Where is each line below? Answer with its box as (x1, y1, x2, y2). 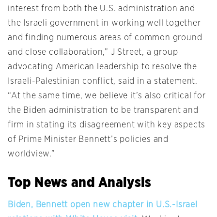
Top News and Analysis (8, 174, 152, 191)
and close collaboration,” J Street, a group (8, 48, 178, 57)
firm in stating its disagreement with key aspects (8, 121, 206, 130)
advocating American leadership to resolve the (8, 62, 197, 72)
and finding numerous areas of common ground (8, 33, 202, 43)
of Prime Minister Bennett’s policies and (8, 135, 169, 144)
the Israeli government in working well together (8, 19, 201, 28)
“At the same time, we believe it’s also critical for (8, 92, 206, 101)
